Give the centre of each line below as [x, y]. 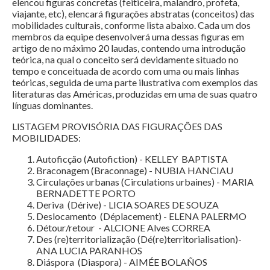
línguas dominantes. [52, 105]
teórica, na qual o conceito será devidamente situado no [125, 60]
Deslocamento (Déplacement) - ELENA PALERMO [141, 216]
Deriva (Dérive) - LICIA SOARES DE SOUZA [127, 205]
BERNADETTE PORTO [86, 193]
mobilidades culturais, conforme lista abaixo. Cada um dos [131, 25]
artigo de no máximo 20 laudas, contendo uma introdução [129, 48]
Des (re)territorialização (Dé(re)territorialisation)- [139, 239]
